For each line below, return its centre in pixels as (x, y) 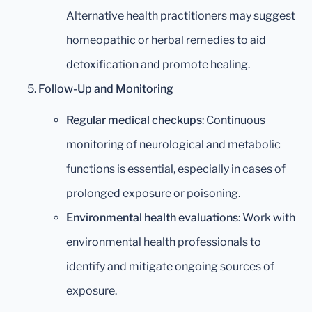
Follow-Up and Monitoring (106, 89)
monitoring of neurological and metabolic (173, 145)
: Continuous (234, 120)
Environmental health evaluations (152, 218)
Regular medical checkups (134, 120)
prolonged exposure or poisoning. (153, 194)
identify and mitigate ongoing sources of (170, 267)
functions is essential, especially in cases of (176, 169)
